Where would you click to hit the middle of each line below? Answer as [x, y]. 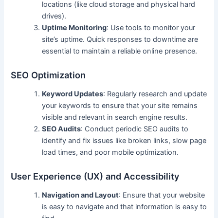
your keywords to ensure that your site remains [120, 105]
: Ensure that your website [162, 195]
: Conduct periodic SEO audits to [135, 129]
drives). [54, 16]
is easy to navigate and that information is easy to [125, 207]
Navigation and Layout [81, 195]
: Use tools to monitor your [151, 27]
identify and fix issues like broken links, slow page [124, 140]
